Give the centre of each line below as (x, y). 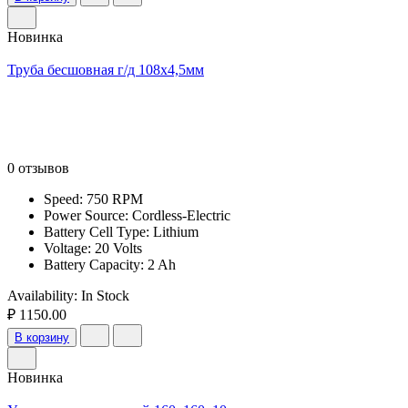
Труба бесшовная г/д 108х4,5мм (106, 69)
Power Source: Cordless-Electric (137, 215)
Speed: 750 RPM (93, 199)
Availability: (44, 295)
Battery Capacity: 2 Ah (110, 264)
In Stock (105, 295)
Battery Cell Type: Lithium (121, 231)
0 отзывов (38, 168)
